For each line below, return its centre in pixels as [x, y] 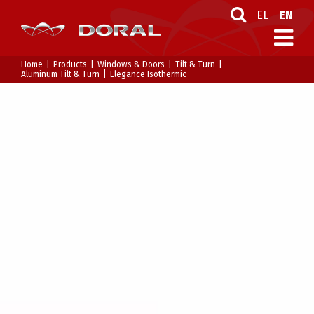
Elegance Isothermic [148, 74]
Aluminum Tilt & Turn [60, 74]
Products [70, 64]
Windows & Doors [131, 64]
